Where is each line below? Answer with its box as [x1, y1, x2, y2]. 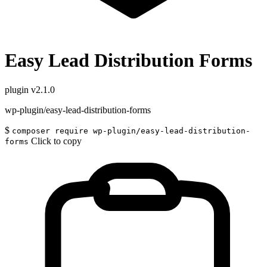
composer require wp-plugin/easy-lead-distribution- [12, 126, 250, 135]
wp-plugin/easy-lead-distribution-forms [5, 104, 151, 115]
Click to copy [31, 135, 82, 146]
